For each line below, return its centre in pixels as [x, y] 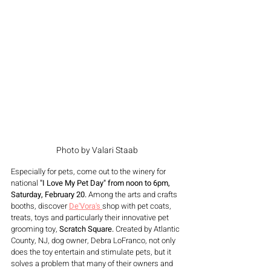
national [25, 183]
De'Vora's [86, 206]
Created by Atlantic [149, 229]
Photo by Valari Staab [97, 150]
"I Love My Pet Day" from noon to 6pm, [106, 183]
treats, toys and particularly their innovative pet [91, 217]
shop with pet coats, [138, 206]
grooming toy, [35, 229]
